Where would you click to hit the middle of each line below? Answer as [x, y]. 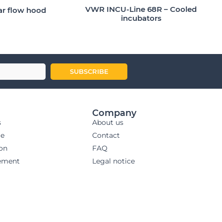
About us [108, 123]
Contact [106, 136]
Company [114, 113]
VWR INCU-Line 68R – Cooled [141, 9]
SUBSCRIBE [89, 72]
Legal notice [113, 161]
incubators [141, 18]
